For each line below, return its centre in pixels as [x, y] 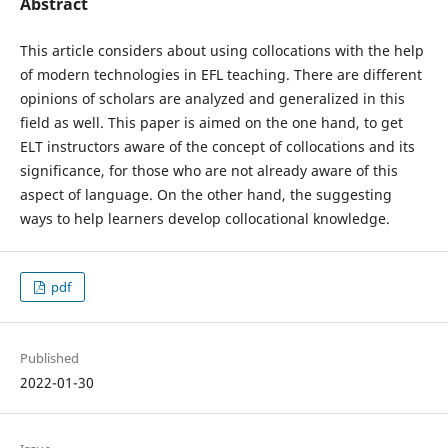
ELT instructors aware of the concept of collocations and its [217, 146]
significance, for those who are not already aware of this [208, 170]
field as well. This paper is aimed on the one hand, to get [211, 122]
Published [49, 358]
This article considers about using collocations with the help [221, 50]
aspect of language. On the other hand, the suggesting [205, 194]
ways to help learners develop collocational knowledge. [204, 218]
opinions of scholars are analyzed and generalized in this [212, 98]
